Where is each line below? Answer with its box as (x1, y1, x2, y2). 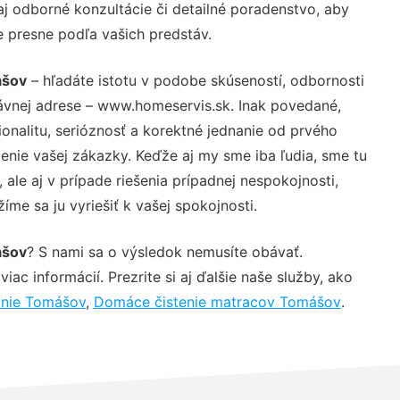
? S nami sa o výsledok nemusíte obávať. (26, 242, 303, 261)
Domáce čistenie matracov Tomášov (93, 292, 341, 311)
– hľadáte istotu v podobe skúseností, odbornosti (26, 71, 364, 89)
